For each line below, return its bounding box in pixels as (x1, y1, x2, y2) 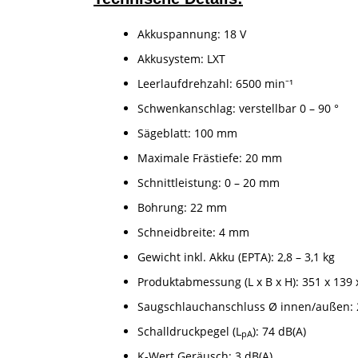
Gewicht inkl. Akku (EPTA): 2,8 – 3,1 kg (137, 249, 335, 265)
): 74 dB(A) (253, 323, 306, 339)
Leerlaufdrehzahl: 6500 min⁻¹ (137, 75, 293, 91)
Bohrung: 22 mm (137, 199, 227, 215)
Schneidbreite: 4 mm (137, 224, 249, 240)
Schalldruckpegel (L (137, 323, 241, 339)
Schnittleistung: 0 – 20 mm (137, 174, 280, 190)
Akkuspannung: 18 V (137, 26, 246, 42)
